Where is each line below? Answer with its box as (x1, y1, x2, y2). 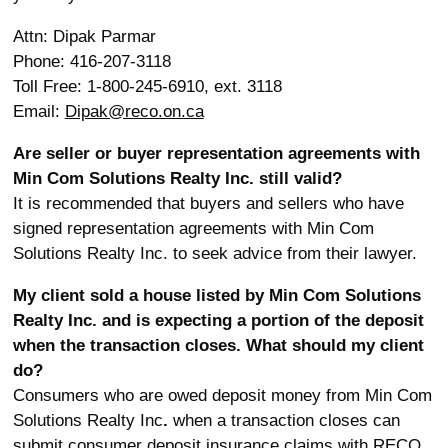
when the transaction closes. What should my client (12, 336, 424, 355)
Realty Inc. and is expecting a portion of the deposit (12, 311, 424, 330)
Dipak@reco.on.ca (64, 102, 204, 121)
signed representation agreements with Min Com (12, 219, 374, 238)
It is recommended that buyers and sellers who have (12, 194, 404, 213)
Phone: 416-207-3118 (12, 52, 171, 71)
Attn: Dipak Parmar (12, 27, 156, 46)
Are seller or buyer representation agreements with (12, 144, 420, 163)
